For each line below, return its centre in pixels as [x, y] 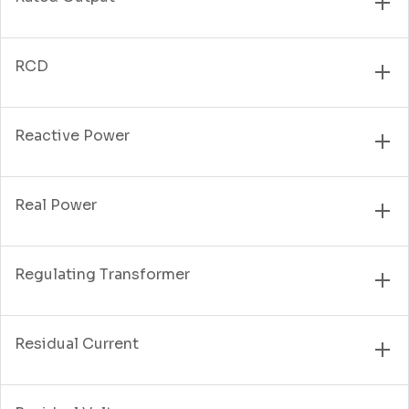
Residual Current [77, 343]
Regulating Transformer [102, 274]
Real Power [56, 204]
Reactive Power [72, 135]
